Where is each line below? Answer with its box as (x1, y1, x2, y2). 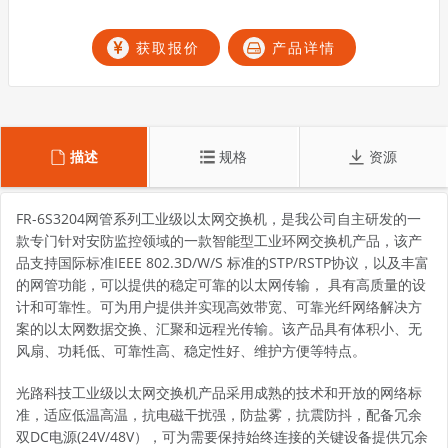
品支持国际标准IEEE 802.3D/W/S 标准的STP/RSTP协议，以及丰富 (16, 253, 429, 272)
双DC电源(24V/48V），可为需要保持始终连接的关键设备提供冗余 (16, 426, 428, 446)
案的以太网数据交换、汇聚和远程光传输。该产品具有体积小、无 (16, 319, 422, 338)
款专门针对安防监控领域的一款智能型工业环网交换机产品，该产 (16, 231, 422, 250)
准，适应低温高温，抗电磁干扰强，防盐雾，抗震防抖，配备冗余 (16, 404, 422, 424)
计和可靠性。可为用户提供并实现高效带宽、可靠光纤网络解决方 (16, 297, 422, 316)
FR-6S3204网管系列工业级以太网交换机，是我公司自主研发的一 (16, 209, 421, 228)
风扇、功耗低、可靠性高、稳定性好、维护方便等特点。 (16, 341, 366, 360)
